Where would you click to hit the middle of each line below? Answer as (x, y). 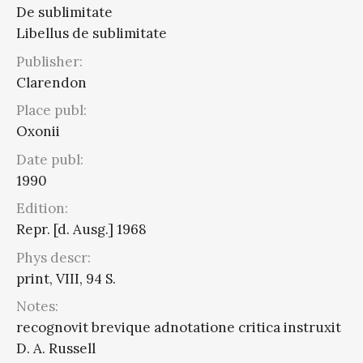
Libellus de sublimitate (92, 33)
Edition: (42, 208)
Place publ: (51, 110)
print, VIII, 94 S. (66, 278)
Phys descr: (53, 257)
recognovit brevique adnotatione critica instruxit (179, 327)
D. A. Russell (56, 348)
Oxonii (38, 131)
